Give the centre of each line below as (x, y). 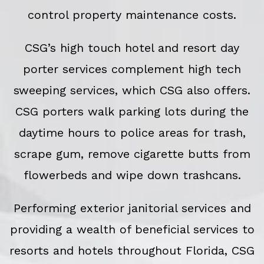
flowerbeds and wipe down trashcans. (132, 175)
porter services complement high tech (132, 69)
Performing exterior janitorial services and (132, 208)
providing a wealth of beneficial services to (132, 230)
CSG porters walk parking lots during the (132, 112)
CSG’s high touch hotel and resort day (132, 48)
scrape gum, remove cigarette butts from (132, 154)
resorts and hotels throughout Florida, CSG (132, 251)
